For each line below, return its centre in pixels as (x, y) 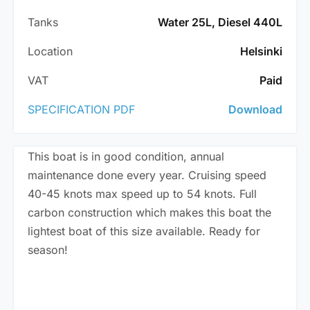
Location (50, 52)
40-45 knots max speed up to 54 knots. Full (142, 194)
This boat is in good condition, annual (126, 157)
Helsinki (261, 52)
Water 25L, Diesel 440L (220, 22)
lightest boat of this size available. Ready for (144, 231)
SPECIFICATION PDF (81, 110)
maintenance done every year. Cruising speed (147, 175)
